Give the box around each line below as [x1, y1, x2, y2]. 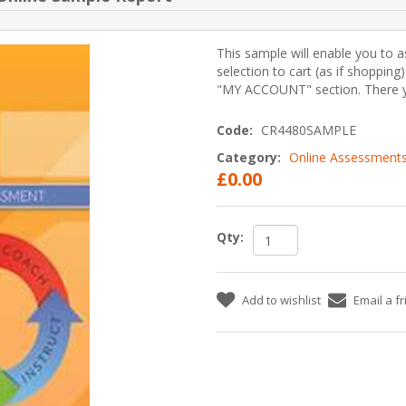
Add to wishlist [242, 292, 321, 308]
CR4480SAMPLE [261, 121, 356, 139]
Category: [217, 149, 281, 166]
